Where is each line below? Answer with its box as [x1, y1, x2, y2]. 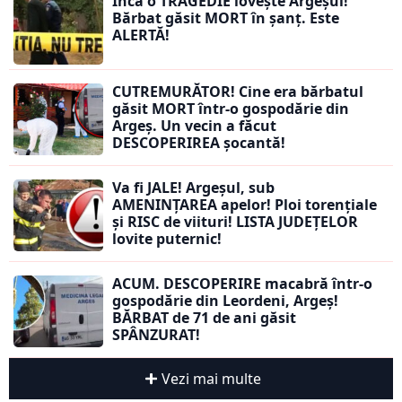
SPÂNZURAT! [112, 325, 200, 345]
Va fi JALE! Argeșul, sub [112, 178, 275, 198]
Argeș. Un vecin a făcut [112, 116, 276, 136]
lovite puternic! [112, 229, 222, 249]
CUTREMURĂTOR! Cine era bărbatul [112, 82, 363, 102]
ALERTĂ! [112, 25, 173, 46]
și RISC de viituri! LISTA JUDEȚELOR [112, 212, 358, 232]
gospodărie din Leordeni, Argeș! [112, 291, 338, 311]
